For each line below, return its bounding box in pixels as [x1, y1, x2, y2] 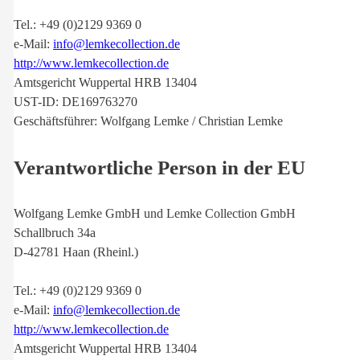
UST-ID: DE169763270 [14, 94, 137, 108]
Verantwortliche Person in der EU [14, 156, 305, 178]
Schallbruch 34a [14, 226, 96, 240]
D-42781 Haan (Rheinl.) [14, 245, 138, 260]
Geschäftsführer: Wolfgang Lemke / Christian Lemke [14, 113, 283, 128]
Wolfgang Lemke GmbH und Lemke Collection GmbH [14, 207, 296, 221]
